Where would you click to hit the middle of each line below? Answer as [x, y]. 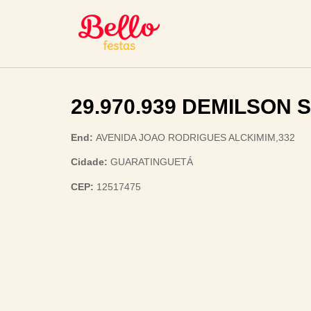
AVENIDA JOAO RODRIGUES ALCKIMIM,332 [195, 137]
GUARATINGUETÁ [152, 162]
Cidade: [91, 162]
